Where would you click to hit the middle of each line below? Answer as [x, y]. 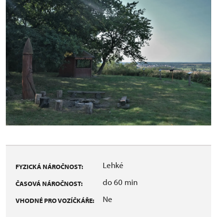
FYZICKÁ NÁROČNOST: [49, 166]
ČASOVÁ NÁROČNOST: [49, 183]
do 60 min [120, 182]
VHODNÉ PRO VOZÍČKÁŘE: [55, 200]
